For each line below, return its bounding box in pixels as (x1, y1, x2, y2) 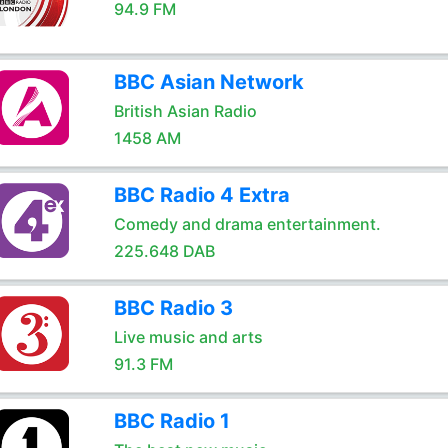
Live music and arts (113, 327, 263, 347)
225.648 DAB (113, 241, 215, 261)
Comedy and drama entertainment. (113, 214, 381, 234)
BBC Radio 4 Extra (113, 183, 290, 207)
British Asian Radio (113, 101, 257, 121)
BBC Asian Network (113, 70, 304, 94)
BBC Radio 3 (113, 296, 233, 320)
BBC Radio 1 (113, 409, 230, 433)
